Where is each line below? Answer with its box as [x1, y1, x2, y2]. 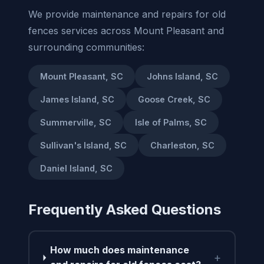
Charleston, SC [150, 140, 214, 150]
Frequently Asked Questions [28, 200, 221, 218]
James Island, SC [40, 94, 114, 104]
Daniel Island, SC [40, 163, 113, 173]
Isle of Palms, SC [135, 117, 207, 127]
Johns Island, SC [147, 71, 218, 81]
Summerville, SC [40, 117, 111, 127]
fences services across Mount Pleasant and [28, 24, 224, 37]
